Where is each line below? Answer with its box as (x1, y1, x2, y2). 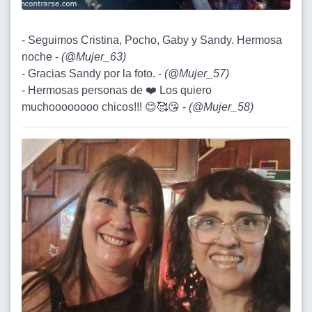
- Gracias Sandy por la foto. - (22, 67, 164, 79)
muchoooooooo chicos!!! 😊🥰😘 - (22, 100, 189, 113)
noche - (22, 50, 61, 63)
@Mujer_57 (168, 67, 226, 79)
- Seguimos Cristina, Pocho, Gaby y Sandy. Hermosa (22, 33, 282, 46)
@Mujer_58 (192, 100, 250, 113)
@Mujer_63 (65, 50, 123, 63)
